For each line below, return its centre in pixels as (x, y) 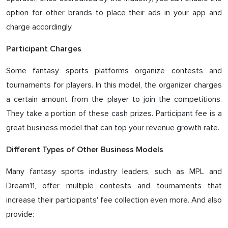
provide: (20, 214)
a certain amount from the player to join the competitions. (114, 99)
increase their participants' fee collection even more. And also (114, 200)
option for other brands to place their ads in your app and (114, 12)
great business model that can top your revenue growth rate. (113, 127)
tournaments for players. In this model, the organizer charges (114, 85)
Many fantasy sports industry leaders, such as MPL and (114, 171)
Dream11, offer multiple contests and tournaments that (114, 186)
